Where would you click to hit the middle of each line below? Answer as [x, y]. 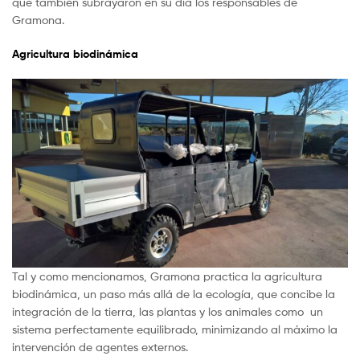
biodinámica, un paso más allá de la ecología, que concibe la [174, 294]
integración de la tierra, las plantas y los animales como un [168, 312]
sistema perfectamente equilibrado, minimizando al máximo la [175, 329]
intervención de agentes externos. [100, 347]
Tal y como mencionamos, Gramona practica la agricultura [167, 276]
